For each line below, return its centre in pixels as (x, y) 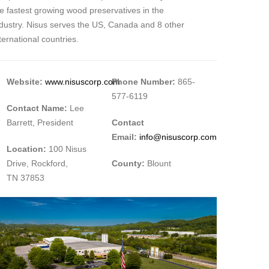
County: (128, 164)
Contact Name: (38, 108)
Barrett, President (40, 123)
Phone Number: (143, 82)
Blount (158, 164)
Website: (26, 82)
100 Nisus (66, 149)
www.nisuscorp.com (82, 82)
